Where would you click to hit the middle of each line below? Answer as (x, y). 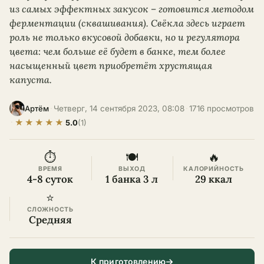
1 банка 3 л (132, 179)
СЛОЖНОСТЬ (50, 209)
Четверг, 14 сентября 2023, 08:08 (119, 108)
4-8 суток (50, 179)
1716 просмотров (222, 108)
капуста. (31, 80)
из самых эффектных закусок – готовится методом (132, 9)
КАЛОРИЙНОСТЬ (214, 169)
